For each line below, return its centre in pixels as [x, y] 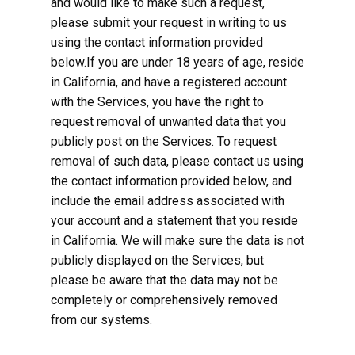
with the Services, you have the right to [157, 102]
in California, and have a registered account [169, 82]
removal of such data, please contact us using [177, 161]
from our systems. [101, 320]
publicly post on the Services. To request [164, 141]
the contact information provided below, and [171, 181]
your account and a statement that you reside [174, 221]
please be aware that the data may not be [164, 280]
